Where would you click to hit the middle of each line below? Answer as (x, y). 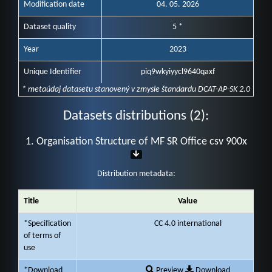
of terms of (42, 236)
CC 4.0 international (188, 224)
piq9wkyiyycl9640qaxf (178, 72)
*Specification (47, 224)
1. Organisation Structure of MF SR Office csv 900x (136, 142)
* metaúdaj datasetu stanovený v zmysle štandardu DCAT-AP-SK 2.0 (136, 90)
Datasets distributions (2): (136, 116)
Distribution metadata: (136, 174)
